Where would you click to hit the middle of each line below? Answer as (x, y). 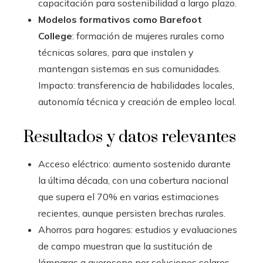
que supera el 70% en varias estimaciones (129, 197)
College (55, 36)
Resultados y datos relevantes (130, 137)
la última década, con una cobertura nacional (133, 181)
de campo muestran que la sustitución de (125, 246)
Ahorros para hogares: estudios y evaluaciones (138, 230)
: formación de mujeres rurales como (148, 36)
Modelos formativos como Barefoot (120, 20)
